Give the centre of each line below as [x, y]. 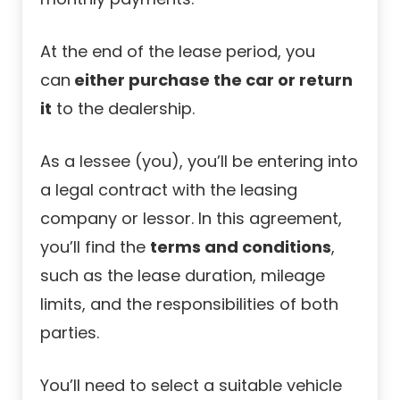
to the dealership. [123, 108]
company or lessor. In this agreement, [191, 218]
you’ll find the [95, 246]
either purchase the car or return [212, 79]
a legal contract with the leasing [169, 189]
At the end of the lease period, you [178, 51]
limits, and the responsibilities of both [189, 304]
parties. [70, 332]
